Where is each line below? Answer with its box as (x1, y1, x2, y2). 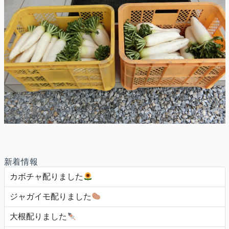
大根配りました (9, 212, 67, 221)
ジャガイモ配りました (9, 192, 91, 201)
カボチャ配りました (9, 172, 83, 181)
